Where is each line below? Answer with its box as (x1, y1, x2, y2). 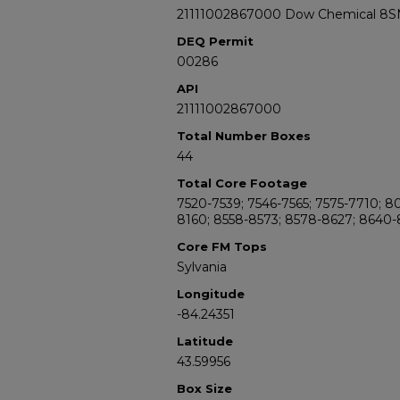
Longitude (177, 287, 245, 301)
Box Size (177, 381, 232, 396)
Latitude (177, 334, 233, 348)
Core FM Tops (177, 239, 267, 254)
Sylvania (177, 259, 227, 275)
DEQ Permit (177, 34, 254, 48)
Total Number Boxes (177, 129, 311, 143)
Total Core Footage (177, 176, 307, 190)
